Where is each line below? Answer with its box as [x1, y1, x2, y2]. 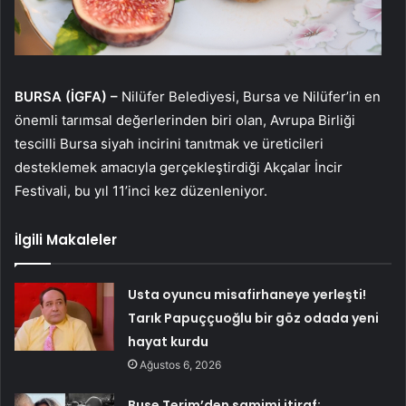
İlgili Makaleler [14, 230, 117, 250]
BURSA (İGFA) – [14, 88, 121, 106]
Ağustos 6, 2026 [140, 358, 222, 372]
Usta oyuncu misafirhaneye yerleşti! [128, 285, 367, 304]
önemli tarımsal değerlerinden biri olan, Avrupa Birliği [14, 111, 355, 130]
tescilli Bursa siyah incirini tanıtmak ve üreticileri [14, 135, 324, 153]
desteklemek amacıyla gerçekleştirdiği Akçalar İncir [14, 159, 343, 177]
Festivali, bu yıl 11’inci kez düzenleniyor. [14, 182, 267, 200]
